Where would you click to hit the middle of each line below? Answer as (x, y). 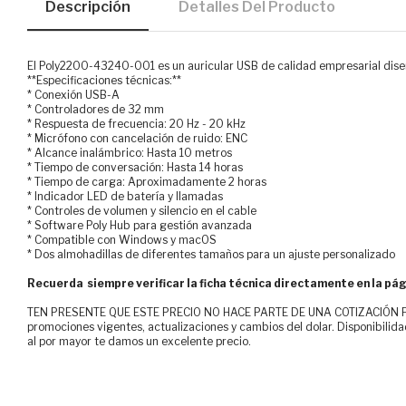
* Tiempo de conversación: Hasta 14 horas (135, 168)
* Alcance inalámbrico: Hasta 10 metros (130, 153)
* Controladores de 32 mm (96, 110)
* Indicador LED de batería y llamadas (125, 197)
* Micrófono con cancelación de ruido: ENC (137, 139)
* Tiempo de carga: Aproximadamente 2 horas (147, 182)
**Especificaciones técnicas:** (104, 81)
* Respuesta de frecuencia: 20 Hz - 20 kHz (136, 124)
